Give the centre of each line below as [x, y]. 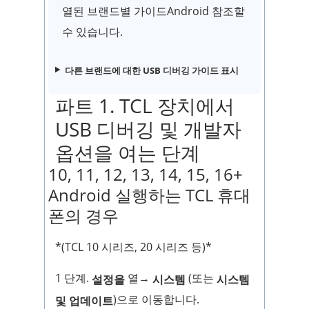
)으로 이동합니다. [156, 300]
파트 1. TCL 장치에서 [145, 105]
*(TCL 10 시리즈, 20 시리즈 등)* [133, 247]
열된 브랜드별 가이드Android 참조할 [153, 11]
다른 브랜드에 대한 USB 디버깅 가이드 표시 [151, 70]
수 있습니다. [92, 32]
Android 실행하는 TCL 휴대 [149, 195]
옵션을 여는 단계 [128, 152]
